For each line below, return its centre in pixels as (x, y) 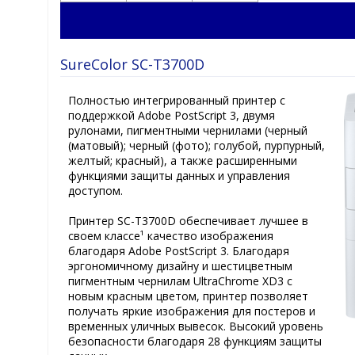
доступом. (95, 190)
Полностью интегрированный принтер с (177, 100)
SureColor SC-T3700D (132, 64)
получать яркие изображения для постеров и (192, 311)
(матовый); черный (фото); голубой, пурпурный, (197, 145)
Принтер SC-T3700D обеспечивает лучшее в (188, 220)
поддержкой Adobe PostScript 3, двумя (172, 115)
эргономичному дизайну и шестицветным (180, 265)
